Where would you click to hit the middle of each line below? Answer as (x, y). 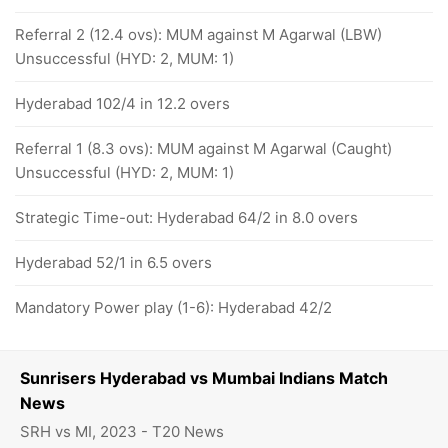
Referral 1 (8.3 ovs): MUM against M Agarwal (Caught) (203, 148)
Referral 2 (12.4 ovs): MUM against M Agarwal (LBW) (198, 34)
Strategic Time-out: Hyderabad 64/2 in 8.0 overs (186, 217)
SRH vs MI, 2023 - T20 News (122, 431)
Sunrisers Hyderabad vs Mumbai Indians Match (204, 377)
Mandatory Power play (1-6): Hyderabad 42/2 (173, 307)
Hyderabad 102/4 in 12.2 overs (122, 103)
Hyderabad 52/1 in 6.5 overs (113, 262)
